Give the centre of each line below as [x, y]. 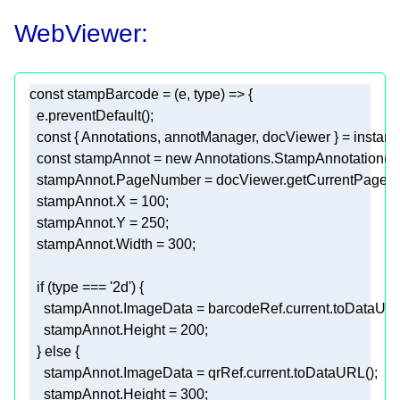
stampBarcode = [119, 95]
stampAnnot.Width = [99, 245]
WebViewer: [81, 34]
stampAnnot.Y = [85, 223]
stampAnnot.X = [85, 202]
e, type [200, 95]
